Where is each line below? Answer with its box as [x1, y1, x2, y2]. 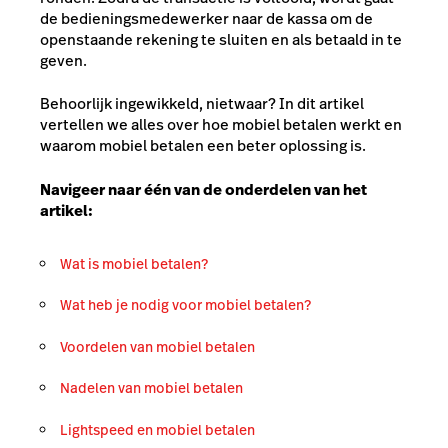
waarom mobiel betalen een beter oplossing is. [40, 135, 366, 157]
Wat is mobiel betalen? [60, 253, 208, 274]
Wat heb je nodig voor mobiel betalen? [60, 295, 311, 315]
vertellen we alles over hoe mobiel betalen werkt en [40, 114, 402, 136]
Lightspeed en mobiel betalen [60, 419, 255, 440]
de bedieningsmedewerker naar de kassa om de [40, 7, 373, 29]
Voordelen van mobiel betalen [60, 336, 255, 357]
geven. [40, 49, 87, 71]
